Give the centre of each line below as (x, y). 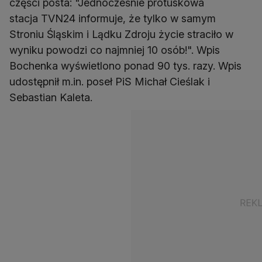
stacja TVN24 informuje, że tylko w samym (113, 19)
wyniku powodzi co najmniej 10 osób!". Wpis (115, 50)
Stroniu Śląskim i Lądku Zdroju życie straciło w (121, 35)
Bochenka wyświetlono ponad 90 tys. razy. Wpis (125, 66)
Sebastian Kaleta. (51, 98)
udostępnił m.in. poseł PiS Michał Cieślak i (110, 82)
